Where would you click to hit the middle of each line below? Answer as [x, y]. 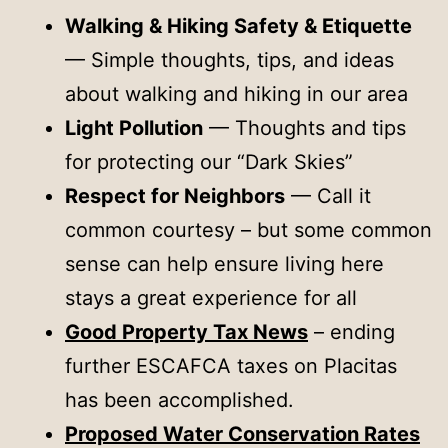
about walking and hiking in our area [236, 93]
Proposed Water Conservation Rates [242, 433]
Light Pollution [134, 127]
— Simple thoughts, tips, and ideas [229, 59]
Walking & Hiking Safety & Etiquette [238, 25]
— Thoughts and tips [304, 127]
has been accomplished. [179, 399]
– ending [351, 331]
